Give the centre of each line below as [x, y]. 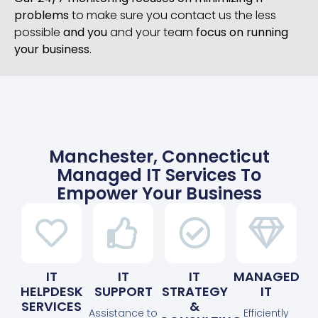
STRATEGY [194, 291]
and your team [152, 33]
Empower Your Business [159, 193]
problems [42, 16]
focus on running [242, 33]
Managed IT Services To [159, 175]
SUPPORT [123, 291]
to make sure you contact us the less [172, 16]
